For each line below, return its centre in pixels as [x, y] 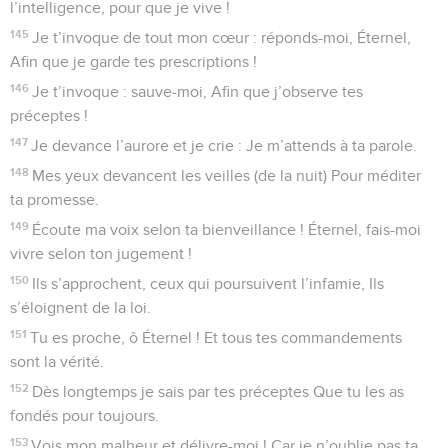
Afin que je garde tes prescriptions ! [133, 61]
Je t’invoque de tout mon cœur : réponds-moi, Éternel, [222, 37]
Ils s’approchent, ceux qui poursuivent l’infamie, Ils [208, 283]
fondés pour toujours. [84, 415]
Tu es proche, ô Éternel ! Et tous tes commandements [216, 337]
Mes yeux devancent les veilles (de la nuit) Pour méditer [227, 175]
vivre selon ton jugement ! [101, 253]
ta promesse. [54, 199]
